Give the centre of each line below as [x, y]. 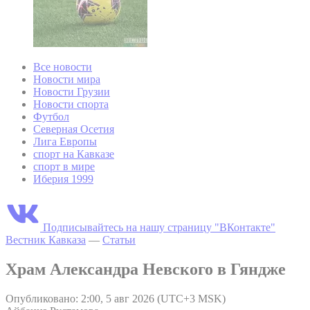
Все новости [63, 67]
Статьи [119, 240]
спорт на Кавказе [74, 154]
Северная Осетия [74, 129]
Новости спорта [71, 104]
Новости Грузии [72, 92]
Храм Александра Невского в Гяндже [146, 269]
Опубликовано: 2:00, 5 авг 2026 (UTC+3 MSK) [116, 298]
